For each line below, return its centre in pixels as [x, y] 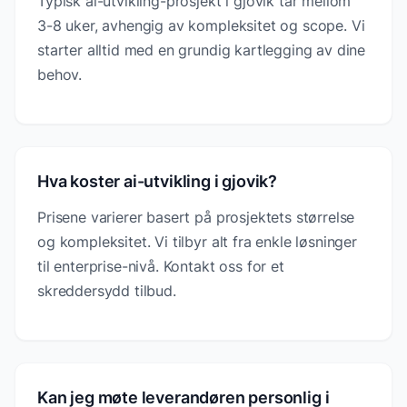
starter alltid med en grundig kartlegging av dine [202, 50]
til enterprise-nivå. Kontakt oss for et [161, 266]
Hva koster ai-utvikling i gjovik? [158, 181]
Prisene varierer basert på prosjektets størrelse [196, 217]
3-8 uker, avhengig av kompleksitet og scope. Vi [201, 25]
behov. [60, 74]
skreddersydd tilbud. [107, 290]
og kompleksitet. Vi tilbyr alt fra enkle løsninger [197, 241]
